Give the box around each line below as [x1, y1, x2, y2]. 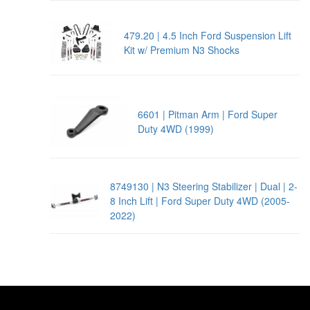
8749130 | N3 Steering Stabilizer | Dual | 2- [110, 179, 298, 193]
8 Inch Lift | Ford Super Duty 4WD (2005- [110, 193, 291, 208]
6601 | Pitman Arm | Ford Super [137, 107, 277, 121]
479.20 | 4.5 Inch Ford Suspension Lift [124, 28, 292, 42]
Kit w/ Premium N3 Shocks [124, 42, 240, 57]
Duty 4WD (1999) [137, 121, 214, 136]
